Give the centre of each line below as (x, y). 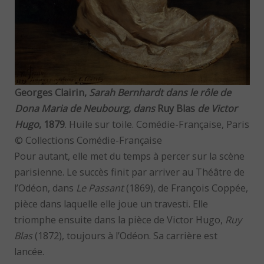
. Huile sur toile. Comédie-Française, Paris (157, 125)
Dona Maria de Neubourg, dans (86, 109)
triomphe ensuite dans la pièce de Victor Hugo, (120, 220)
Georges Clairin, (52, 93)
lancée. (29, 252)
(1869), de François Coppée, (186, 188)
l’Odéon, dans (45, 188)
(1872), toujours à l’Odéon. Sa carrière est (125, 236)
